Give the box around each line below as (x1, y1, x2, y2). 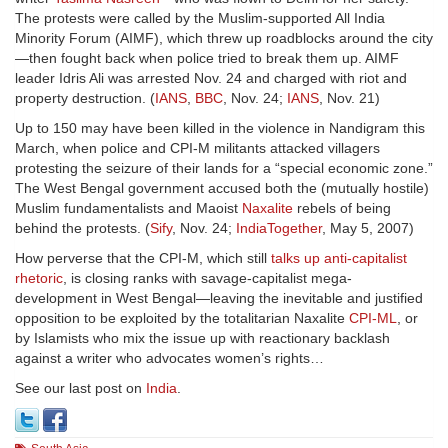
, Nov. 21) (319, 90, 380, 107)
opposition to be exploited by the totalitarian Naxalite (15, 310, 349, 327)
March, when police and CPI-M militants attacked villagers (15, 140, 380, 157)
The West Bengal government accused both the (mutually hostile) (15, 180, 429, 197)
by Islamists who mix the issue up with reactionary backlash (15, 330, 390, 347)
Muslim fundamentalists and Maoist (15, 200, 242, 217)
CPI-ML (349, 310, 397, 327)
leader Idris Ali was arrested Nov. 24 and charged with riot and (15, 70, 407, 87)
